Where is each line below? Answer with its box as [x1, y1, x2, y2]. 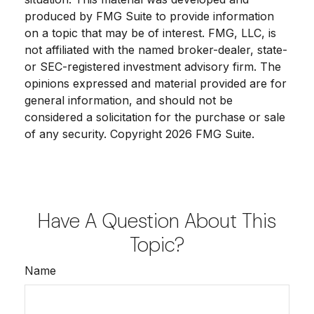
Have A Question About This [38, 207, 276, 234]
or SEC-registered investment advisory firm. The [25, 59, 281, 74]
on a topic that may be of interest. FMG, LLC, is [25, 25, 276, 40]
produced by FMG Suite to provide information [25, 8, 274, 23]
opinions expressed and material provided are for [25, 76, 287, 90]
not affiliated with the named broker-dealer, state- [25, 42, 287, 57]
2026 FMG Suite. [165, 126, 254, 141]
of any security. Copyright [25, 126, 165, 141]
